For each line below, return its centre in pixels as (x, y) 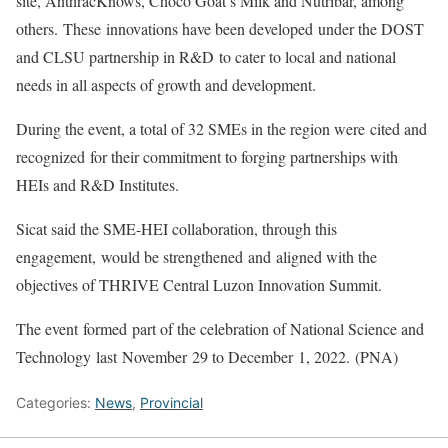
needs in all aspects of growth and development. (166, 85)
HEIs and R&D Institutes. (97, 185)
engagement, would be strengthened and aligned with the (196, 257)
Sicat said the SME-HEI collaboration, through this (176, 229)
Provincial (171, 403)
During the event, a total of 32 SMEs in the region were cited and (221, 129)
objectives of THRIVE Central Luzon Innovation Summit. (199, 285)
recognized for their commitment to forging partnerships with (207, 157)
